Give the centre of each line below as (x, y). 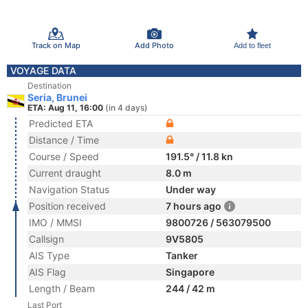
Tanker (182, 255)
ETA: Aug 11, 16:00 (65, 108)
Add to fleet (252, 45)
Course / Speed (64, 156)
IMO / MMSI (55, 222)
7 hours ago (194, 206)
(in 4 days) (126, 108)
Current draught (65, 173)
